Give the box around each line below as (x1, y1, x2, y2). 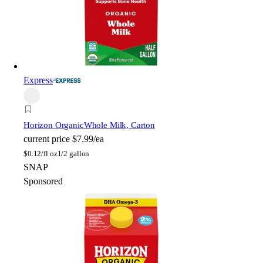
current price (23, 134, 70, 144)
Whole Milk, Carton (83, 120, 156, 130)
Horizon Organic (23, 120, 84, 130)
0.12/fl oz (27, 149, 58, 159)
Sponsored (23, 176, 63, 187)
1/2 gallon (57, 149, 90, 159)
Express (23, 75, 53, 86)
